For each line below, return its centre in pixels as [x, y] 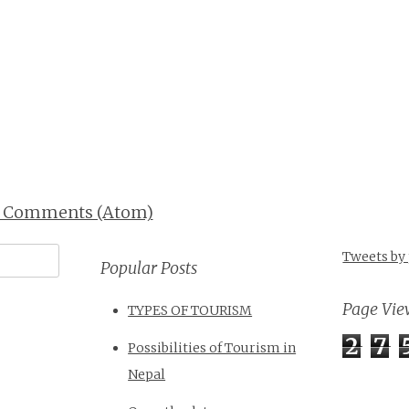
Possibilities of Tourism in [212, 348]
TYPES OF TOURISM [190, 311]
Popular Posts [149, 268]
